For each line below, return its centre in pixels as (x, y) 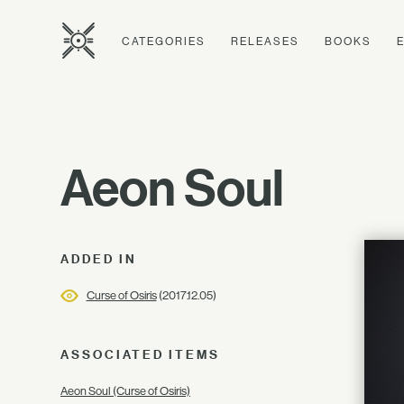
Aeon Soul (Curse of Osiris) (125, 391)
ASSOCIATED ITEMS (140, 354)
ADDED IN (99, 259)
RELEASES (265, 41)
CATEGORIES (164, 41)
